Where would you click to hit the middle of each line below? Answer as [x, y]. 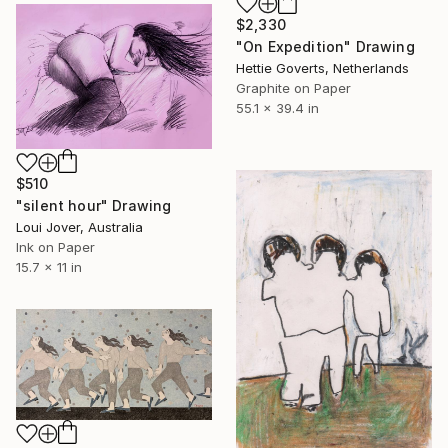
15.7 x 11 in [49, 266]
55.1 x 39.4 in [277, 107]
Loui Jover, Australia [79, 226]
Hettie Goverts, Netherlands [322, 67]
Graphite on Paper [293, 87]
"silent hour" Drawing [94, 205]
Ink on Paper [55, 246]
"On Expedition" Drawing [325, 46]
